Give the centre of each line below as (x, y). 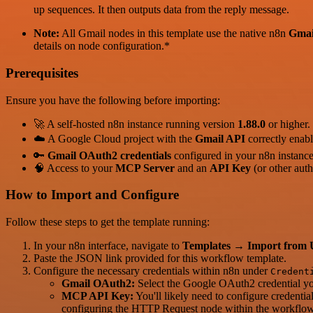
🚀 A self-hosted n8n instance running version (136, 124)
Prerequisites (42, 73)
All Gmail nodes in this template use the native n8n (174, 34)
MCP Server (145, 168)
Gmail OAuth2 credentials (109, 155)
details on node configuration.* (102, 46)
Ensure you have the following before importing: (113, 100)
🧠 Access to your (74, 168)
